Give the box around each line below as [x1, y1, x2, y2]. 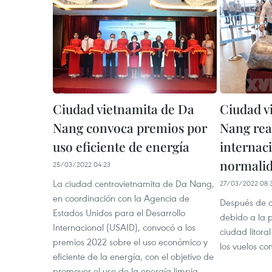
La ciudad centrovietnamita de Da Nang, [53, 177, 214, 189]
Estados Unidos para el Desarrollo [53, 206, 185, 219]
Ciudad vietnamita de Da [53, 100, 194, 117]
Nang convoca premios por [53, 119, 207, 136]
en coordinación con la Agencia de [53, 192, 189, 204]
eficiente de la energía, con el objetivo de [53, 250, 214, 262]
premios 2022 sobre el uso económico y [53, 236, 208, 248]
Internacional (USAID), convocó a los [53, 221, 195, 233]
